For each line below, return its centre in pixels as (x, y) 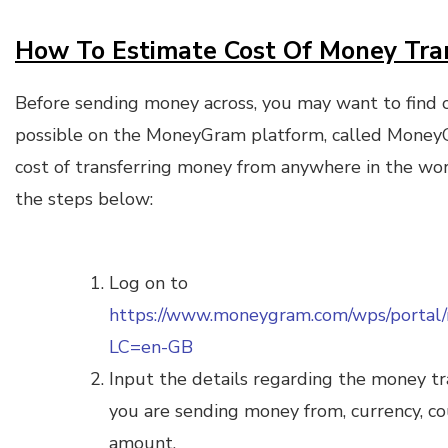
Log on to (148, 282)
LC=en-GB (151, 346)
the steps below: (84, 198)
